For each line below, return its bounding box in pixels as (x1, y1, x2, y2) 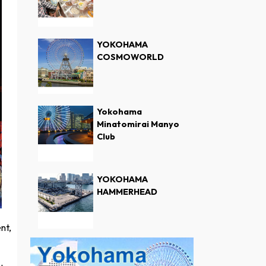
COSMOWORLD (96, 52, 164, 63)
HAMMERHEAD (96, 186, 157, 197)
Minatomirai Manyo (96, 119, 179, 130)
